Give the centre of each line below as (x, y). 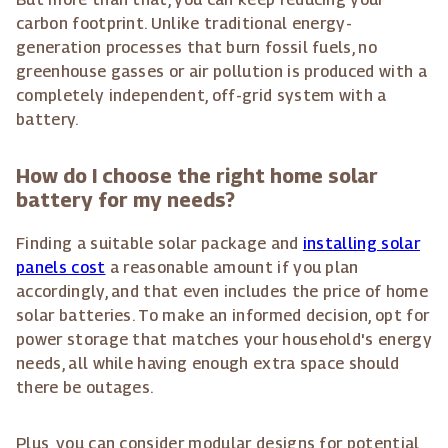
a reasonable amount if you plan (232, 268)
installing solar (361, 244)
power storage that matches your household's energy (224, 340)
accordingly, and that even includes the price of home (222, 292)
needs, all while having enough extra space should (208, 364)
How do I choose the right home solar (197, 176)
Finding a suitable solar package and (159, 244)
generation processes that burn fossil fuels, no (197, 48)
